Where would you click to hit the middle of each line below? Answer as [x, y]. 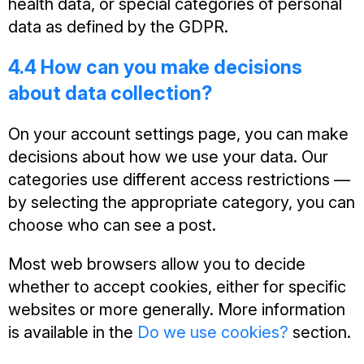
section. [320, 332]
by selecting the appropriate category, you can [182, 202]
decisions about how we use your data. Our [168, 157]
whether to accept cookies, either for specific [177, 287]
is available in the [73, 332]
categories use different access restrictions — [179, 180]
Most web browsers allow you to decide [157, 264]
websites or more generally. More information [177, 310]
